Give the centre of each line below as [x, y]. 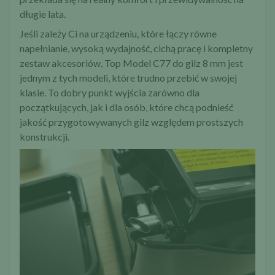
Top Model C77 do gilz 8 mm [165, 63]
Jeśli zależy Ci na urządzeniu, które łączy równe [118, 34]
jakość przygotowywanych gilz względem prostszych [131, 122]
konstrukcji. [45, 137]
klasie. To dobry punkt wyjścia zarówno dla [110, 93]
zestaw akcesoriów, [62, 63]
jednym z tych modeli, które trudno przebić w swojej [128, 78]
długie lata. [43, 14]
